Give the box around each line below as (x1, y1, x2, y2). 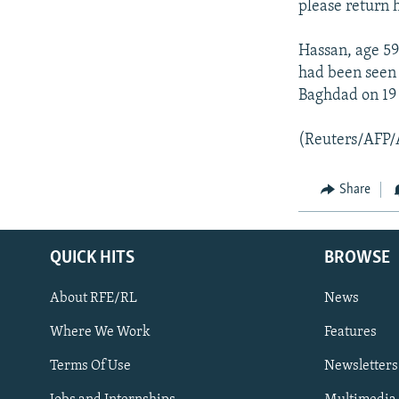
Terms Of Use (50, 359, 131, 374)
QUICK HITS (50, 249, 134, 268)
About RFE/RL (50, 291, 137, 306)
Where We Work (50, 325, 151, 340)
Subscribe (16, 351, 78, 369)
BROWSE (324, 249, 390, 268)
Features (324, 325, 377, 340)
